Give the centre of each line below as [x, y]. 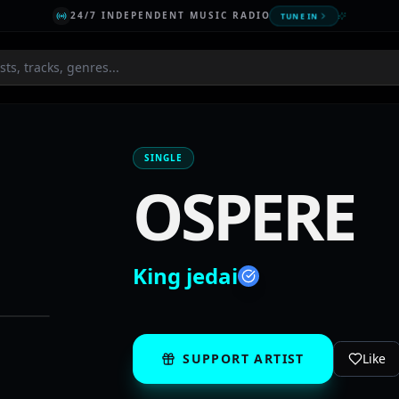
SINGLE [164, 158]
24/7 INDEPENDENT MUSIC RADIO [170, 15]
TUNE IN [299, 15]
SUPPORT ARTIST [244, 358]
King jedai [186, 276]
